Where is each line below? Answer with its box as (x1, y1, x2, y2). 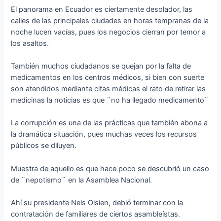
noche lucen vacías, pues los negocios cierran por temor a (11, 27, 206, 37)
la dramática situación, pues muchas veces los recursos (11, 130, 197, 139)
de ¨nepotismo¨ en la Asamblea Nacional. (11, 175, 152, 184)
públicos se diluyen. (11, 141, 77, 150)
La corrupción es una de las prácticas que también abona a (11, 118, 208, 128)
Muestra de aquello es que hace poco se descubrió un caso (11, 164, 210, 173)
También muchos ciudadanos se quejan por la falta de (11, 62, 191, 71)
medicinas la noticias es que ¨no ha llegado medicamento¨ (11, 96, 209, 105)
